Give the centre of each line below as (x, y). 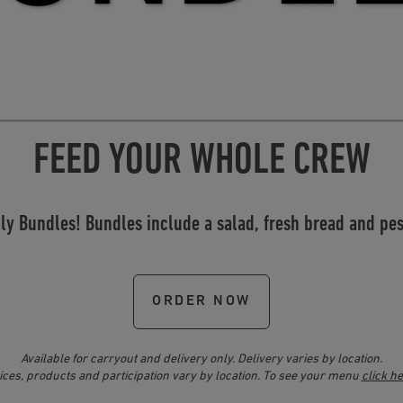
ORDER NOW (201, 301)
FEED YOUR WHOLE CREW (201, 161)
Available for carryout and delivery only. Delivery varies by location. (201, 359)
